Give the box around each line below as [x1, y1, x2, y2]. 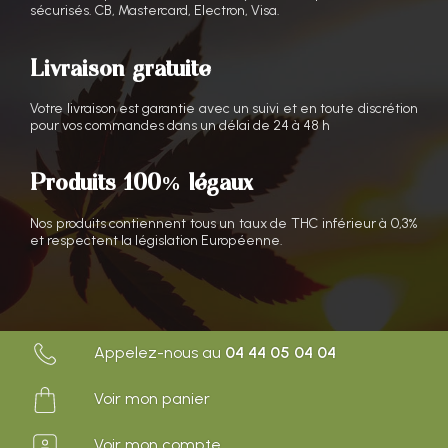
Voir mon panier [90, 388, 211, 408]
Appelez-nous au [90, 342, 226, 362]
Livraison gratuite [30, 55, 211, 80]
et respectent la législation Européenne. [30, 231, 284, 249]
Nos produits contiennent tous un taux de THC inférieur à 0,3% [30, 214, 418, 232]
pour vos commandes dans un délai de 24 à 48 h [30, 116, 331, 134]
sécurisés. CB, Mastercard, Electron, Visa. [30, 2, 281, 20]
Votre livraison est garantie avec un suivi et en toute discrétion [30, 99, 418, 117]
